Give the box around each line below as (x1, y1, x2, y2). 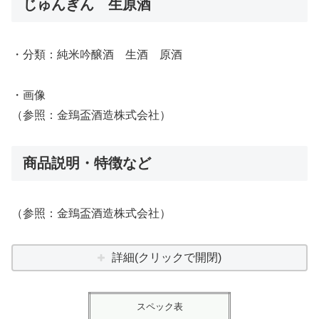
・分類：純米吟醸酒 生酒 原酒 (11, 48, 182, 61)
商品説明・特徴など (23, 155, 151, 171)
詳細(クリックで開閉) (112, 251, 222, 263)
